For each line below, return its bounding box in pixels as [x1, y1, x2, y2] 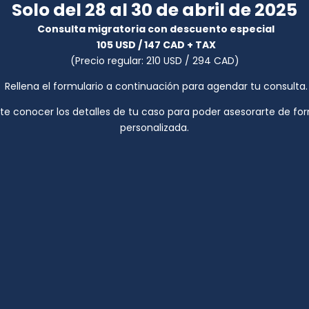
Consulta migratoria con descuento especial [37, 22, 275, 36]
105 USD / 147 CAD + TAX [96, 38, 216, 52]
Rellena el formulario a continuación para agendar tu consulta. [1, 79, 308, 93]
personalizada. [120, 121, 189, 134]
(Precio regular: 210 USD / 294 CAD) [70, 54, 239, 68]
